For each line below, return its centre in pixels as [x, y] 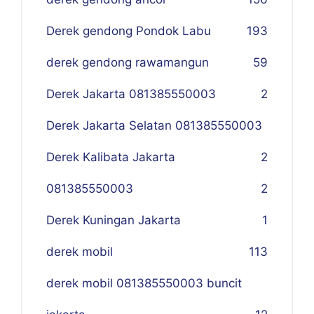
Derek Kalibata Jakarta [111, 157]
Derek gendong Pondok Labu [129, 31]
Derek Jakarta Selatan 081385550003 [154, 125]
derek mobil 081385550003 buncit [144, 283]
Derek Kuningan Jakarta [114, 220]
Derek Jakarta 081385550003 [131, 94]
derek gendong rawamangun [128, 62]
